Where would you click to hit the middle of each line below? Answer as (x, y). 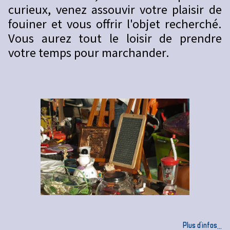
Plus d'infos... (202, 225)
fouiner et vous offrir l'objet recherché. (115, 23)
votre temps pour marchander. (89, 52)
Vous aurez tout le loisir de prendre (115, 38)
